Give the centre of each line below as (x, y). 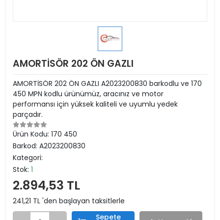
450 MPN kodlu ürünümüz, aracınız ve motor (88, 94)
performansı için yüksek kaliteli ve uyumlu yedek (95, 104)
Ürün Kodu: (32, 134)
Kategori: (28, 158)
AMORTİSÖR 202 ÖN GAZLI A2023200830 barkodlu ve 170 (107, 83)
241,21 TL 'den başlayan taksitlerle (69, 201)
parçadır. (28, 114)
